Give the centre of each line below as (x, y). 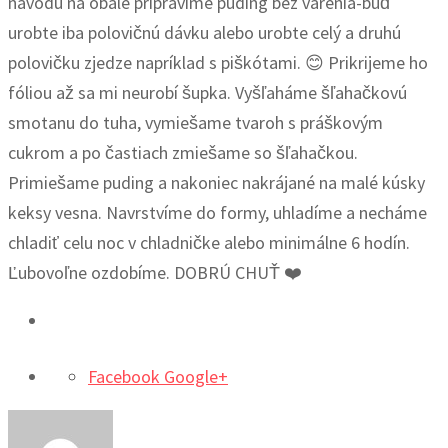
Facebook (124, 377)
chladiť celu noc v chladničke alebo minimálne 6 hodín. (209, 243)
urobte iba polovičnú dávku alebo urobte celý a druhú (204, 33)
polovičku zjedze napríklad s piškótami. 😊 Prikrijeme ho (218, 63)
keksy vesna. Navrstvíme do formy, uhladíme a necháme (217, 213)
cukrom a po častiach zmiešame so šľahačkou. (183, 153)
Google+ (196, 377)
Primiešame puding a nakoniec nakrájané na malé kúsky (216, 183)
